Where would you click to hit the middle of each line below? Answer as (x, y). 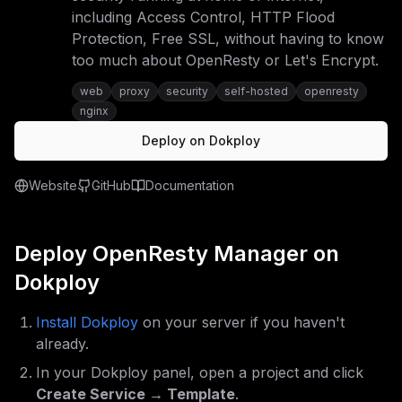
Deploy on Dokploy (201, 140)
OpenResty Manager (200, 253)
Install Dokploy (87, 322)
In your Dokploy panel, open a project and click (200, 372)
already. (62, 344)
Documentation (190, 185)
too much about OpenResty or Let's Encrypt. (225, 60)
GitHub (111, 185)
